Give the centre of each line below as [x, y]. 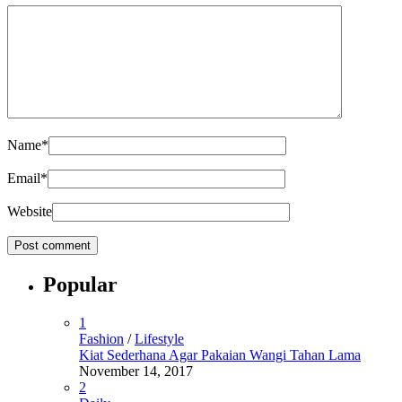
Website [30, 212]
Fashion [101, 339]
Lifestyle [159, 339]
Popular [80, 285]
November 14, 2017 [136, 371]
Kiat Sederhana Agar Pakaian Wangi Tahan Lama [220, 355]
